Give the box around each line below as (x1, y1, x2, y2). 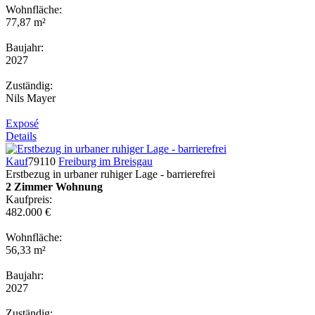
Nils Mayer (6, 91, 56, 104)
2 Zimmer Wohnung (6, 180, 103, 193)
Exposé (6, 117, 39, 129)
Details (6, 129, 37, 142)
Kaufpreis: (6, 193, 52, 205)
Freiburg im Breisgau (58, 155, 153, 167)
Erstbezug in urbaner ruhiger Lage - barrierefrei (6, 167, 215, 180)
